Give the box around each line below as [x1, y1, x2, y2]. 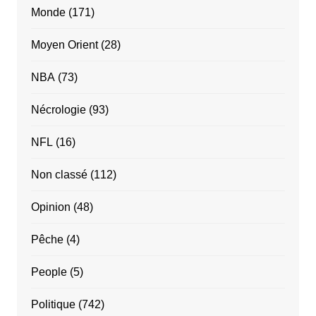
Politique [30, 298, 75, 311]
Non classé [30, 169, 87, 181]
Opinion [30, 201, 71, 214]
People [30, 266, 67, 279]
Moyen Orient [30, 39, 98, 51]
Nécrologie [30, 104, 86, 116]
